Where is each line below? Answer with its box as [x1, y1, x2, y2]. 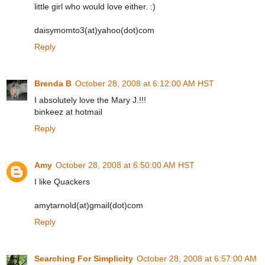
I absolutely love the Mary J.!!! [34, 95, 146, 105]
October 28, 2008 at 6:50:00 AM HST [56, 160, 195, 170]
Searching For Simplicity [34, 254, 133, 264]
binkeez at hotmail [34, 107, 102, 117]
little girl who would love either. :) [34, 2, 156, 12]
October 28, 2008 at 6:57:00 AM [137, 254, 257, 264]
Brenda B [34, 79, 72, 89]
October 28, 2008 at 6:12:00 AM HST [75, 79, 214, 89]
